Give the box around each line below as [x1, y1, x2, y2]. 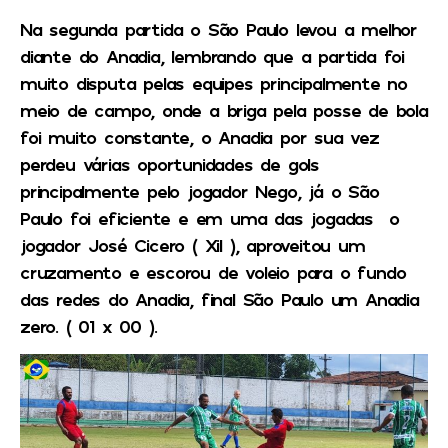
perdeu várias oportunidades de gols [20, 152, 319, 175]
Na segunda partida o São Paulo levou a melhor [20, 17, 417, 40]
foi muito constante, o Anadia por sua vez [20, 125, 379, 148]
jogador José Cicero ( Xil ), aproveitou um [20, 233, 365, 256]
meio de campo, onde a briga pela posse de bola [20, 98, 428, 121]
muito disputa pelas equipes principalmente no [20, 71, 407, 94]
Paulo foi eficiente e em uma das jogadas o [20, 206, 399, 229]
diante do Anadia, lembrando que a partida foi [20, 44, 404, 67]
